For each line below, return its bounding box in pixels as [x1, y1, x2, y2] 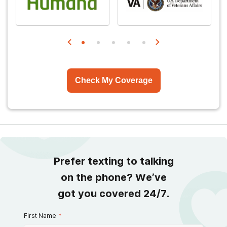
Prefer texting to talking [53, 155, 174, 167]
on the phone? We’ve [60, 171, 167, 183]
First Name [24, 211, 56, 219]
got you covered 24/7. [58, 187, 169, 200]
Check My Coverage [74, 75, 153, 85]
